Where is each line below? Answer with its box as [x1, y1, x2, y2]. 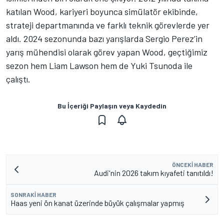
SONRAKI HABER [10, 191, 56, 198]
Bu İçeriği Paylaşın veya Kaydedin [57, 101, 166, 110]
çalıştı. [6, 73, 30, 85]
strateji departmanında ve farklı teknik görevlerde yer [6, 19, 209, 31]
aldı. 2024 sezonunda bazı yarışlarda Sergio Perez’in [6, 33, 202, 44]
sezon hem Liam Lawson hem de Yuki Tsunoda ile [6, 60, 192, 71]
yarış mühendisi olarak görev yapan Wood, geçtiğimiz [6, 46, 207, 58]
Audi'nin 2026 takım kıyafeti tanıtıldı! [94, 168, 213, 178]
